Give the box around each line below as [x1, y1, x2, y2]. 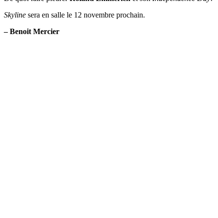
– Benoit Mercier [4, 27, 59, 36]
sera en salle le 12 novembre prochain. [26, 10, 145, 19]
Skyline [4, 10, 26, 19]
